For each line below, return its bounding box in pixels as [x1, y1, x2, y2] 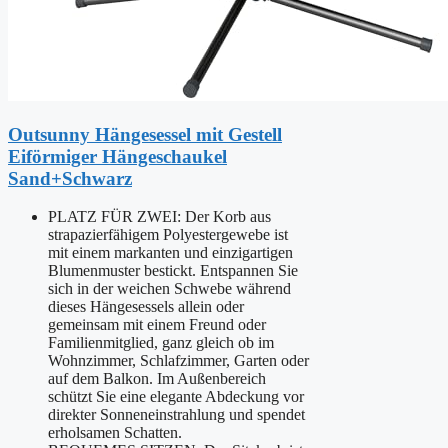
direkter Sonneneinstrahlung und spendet [48, 406, 305, 424]
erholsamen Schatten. [48, 424, 182, 442]
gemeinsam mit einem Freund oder [48, 316, 266, 334]
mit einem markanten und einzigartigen [48, 244, 293, 262]
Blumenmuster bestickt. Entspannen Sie [48, 262, 298, 280]
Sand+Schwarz [8, 167, 132, 189]
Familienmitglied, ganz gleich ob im [48, 334, 274, 352]
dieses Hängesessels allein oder [48, 298, 244, 316]
